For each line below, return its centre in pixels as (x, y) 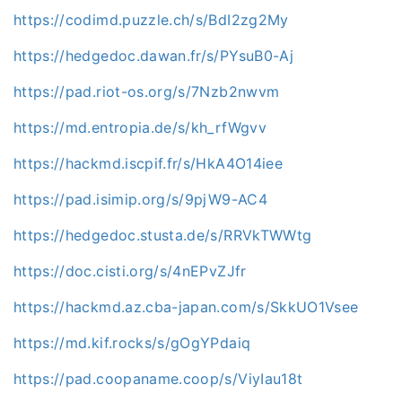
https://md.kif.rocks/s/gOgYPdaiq (132, 342)
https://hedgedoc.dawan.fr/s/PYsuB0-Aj (153, 55)
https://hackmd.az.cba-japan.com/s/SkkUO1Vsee (186, 306)
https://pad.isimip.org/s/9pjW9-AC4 (140, 199)
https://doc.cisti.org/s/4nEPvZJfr (130, 271)
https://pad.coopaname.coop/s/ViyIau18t (158, 378)
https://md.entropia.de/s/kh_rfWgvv (140, 127)
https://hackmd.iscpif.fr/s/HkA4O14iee (148, 163)
